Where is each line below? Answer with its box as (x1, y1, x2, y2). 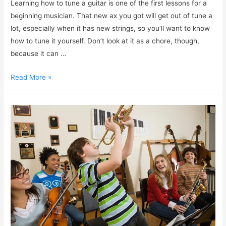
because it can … (11, 49, 67, 58)
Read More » (11, 73, 52, 81)
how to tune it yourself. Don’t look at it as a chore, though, (11, 36, 200, 45)
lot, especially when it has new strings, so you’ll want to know (11, 24, 210, 32)
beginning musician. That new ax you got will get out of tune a (11, 11, 213, 20)
